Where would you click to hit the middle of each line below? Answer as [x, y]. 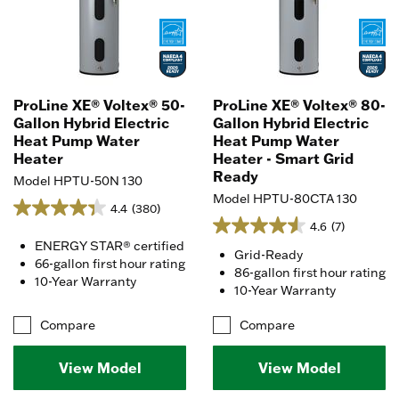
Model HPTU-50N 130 [78, 180]
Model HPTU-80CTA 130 [285, 198]
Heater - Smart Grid [283, 158]
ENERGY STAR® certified [110, 245]
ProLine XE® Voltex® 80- [299, 105]
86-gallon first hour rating [310, 272]
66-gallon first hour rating [110, 263]
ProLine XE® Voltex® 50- [99, 105]
